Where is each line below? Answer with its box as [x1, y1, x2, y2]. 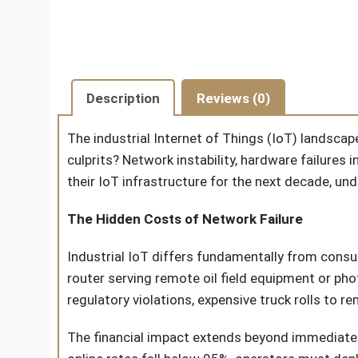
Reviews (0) [197, 89, 270, 106]
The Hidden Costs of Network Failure [67, 211, 303, 227]
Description [86, 89, 160, 106]
